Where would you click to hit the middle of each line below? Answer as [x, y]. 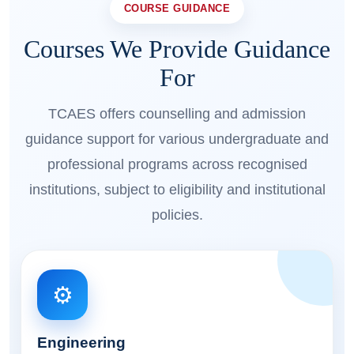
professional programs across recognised [177, 165]
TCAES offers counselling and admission [177, 114]
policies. [177, 215]
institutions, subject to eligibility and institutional [177, 190]
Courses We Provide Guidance [177, 49]
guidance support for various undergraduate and [177, 139]
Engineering [81, 343]
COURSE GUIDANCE [177, 9]
